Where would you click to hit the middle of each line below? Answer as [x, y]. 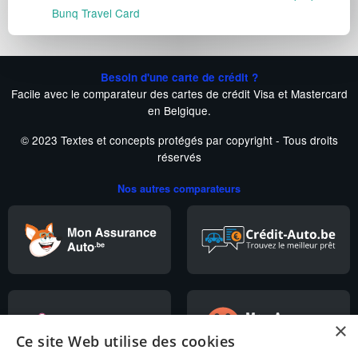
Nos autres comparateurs [179, 189]
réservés [179, 157]
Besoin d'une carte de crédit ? [179, 78]
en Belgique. [179, 111]
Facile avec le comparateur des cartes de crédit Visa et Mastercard [179, 94]
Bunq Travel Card [96, 13]
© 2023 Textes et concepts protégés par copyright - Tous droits [179, 140]
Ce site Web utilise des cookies [126, 341]
